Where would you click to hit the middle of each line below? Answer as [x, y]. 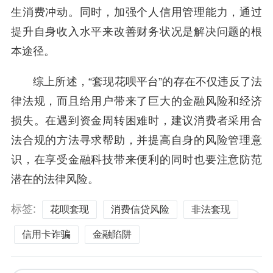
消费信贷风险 [140, 209]
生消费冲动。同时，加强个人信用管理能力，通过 [136, 12]
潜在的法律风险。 [55, 179]
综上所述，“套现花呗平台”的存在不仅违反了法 [147, 81]
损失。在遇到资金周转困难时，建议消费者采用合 [136, 120]
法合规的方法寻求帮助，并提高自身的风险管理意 [136, 140]
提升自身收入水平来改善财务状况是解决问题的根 [136, 31]
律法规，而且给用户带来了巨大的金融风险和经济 [136, 101]
